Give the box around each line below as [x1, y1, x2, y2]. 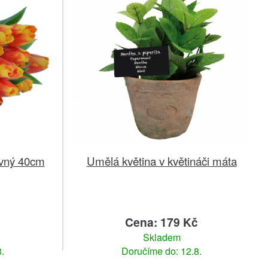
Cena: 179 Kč [125, 214, 198, 231]
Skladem [142, 230, 181, 245]
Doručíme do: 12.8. [121, 244, 202, 258]
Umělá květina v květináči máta [86, 153, 237, 169]
